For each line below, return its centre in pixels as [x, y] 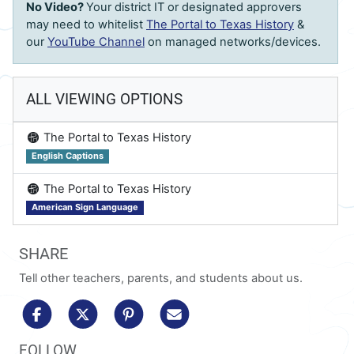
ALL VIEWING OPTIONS [104, 100]
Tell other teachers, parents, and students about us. [161, 279]
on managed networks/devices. [233, 42]
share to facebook [104, 308]
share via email [232, 308]
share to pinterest [194, 308]
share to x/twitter [147, 308]
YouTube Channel [96, 42]
